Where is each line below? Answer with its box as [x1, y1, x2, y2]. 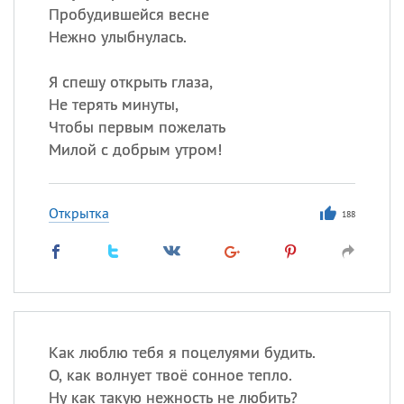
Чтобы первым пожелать [48, 116, 225, 137]
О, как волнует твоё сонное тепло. [48, 364, 292, 385]
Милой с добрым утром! [48, 139, 222, 160]
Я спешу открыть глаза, [48, 71, 213, 92]
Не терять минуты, [48, 94, 179, 115]
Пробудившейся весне [48, 4, 209, 24]
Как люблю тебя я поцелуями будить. [48, 342, 316, 363]
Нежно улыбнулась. [48, 26, 187, 47]
